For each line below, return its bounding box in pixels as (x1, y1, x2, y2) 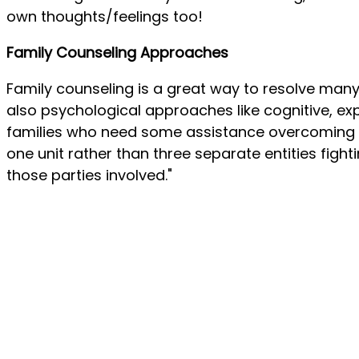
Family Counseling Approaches (6, 42, 228, 63)
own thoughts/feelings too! (6, 6, 203, 26)
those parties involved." (6, 164, 172, 185)
